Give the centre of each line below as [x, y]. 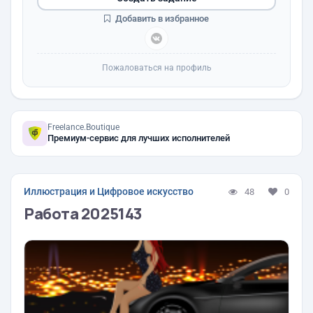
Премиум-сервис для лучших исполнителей [139, 138]
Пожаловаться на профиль [156, 68]
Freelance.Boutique [83, 127]
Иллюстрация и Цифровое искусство [109, 191]
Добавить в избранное [161, 19]
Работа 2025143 [83, 214]
